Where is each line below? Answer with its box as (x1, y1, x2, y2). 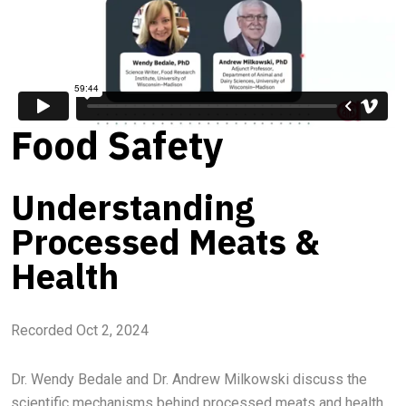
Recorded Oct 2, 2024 (11, 322, 149, 339)
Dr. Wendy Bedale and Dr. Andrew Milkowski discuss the (11, 371, 367, 388)
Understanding (11, 185, 255, 229)
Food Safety (11, 121, 223, 170)
